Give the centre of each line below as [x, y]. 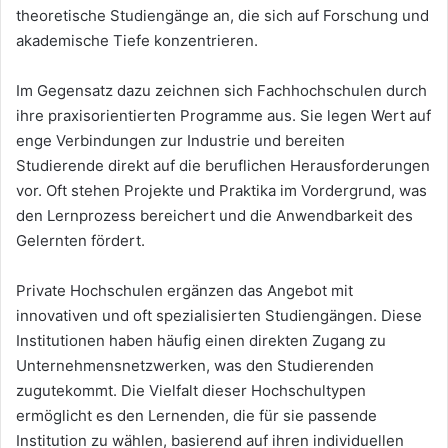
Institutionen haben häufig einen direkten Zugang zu [201, 341]
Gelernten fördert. [80, 241]
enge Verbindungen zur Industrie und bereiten [180, 141]
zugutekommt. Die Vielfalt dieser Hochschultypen [191, 391]
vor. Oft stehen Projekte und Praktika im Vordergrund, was [221, 191]
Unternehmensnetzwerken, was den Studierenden [195, 366]
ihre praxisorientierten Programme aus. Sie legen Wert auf [223, 116]
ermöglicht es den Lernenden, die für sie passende [196, 416]
